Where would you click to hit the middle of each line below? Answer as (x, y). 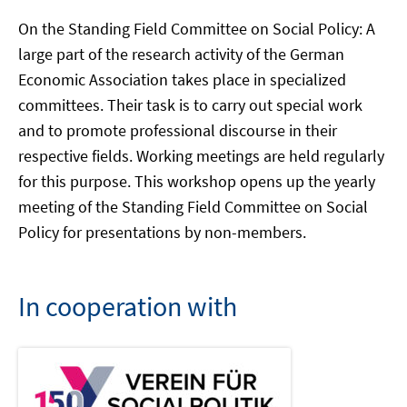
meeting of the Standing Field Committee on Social (193, 207)
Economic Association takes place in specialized (182, 80)
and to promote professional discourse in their (178, 131)
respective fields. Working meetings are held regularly (201, 156)
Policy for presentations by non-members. (162, 233)
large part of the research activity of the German (181, 55)
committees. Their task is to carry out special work (190, 105)
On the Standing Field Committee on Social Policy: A (197, 29)
